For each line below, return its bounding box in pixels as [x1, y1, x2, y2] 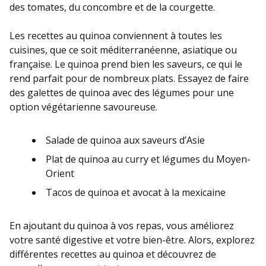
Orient [46, 166, 74, 180]
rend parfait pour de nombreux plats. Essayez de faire [9, 71, 249, 85]
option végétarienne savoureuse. [9, 100, 157, 113]
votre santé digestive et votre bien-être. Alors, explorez [9, 233, 255, 246]
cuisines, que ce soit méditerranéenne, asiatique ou [9, 43, 237, 56]
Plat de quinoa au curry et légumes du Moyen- [46, 152, 251, 166]
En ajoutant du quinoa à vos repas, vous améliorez [9, 218, 234, 232]
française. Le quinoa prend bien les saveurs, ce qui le [9, 57, 242, 71]
